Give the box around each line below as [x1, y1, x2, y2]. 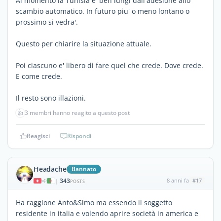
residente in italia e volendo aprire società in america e [16, 208, 198, 218]
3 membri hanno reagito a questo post [25, 108, 130, 117]
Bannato [72, 164, 97, 173]
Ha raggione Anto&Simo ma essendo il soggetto [16, 197, 172, 207]
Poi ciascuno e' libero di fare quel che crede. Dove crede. [16, 60, 203, 70]
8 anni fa [166, 176, 189, 184]
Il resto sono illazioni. [16, 93, 86, 103]
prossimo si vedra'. [16, 17, 78, 27]
